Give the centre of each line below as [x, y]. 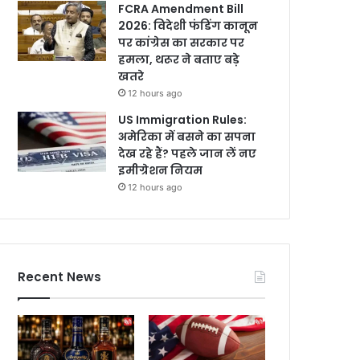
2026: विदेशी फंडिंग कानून [188, 26]
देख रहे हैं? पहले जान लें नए [188, 153]
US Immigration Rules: [183, 120]
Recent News [60, 277]
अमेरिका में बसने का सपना [187, 137]
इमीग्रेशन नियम [161, 170]
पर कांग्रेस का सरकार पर [182, 43]
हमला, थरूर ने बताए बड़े [179, 59]
